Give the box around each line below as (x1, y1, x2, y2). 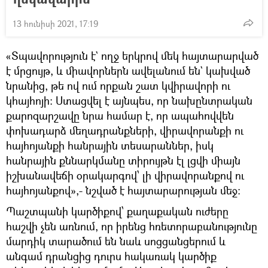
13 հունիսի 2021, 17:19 (13, 17, 98, 29)
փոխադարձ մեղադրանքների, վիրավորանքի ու (6, 123, 243, 138)
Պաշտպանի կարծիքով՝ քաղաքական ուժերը (6, 203, 229, 218)
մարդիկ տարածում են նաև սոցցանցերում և (6, 233, 226, 248)
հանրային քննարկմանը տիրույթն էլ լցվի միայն (6, 153, 240, 167)
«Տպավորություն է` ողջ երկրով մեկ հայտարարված (6, 48, 258, 63)
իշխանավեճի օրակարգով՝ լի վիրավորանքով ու (6, 167, 244, 182)
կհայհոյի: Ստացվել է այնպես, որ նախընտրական (6, 93, 252, 108)
